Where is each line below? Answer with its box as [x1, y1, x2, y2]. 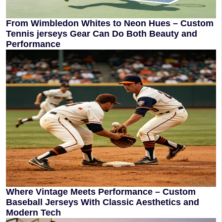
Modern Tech [6, 208, 61, 218]
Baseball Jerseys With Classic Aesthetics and [6, 197, 199, 207]
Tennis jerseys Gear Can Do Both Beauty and [6, 29, 197, 39]
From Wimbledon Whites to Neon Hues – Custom [6, 18, 214, 28]
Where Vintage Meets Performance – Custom [6, 187, 196, 197]
